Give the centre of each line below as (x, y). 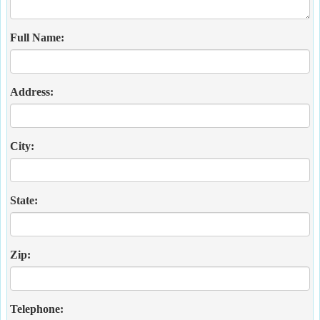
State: (24, 200)
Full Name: (37, 37)
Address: (32, 92)
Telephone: (37, 309)
